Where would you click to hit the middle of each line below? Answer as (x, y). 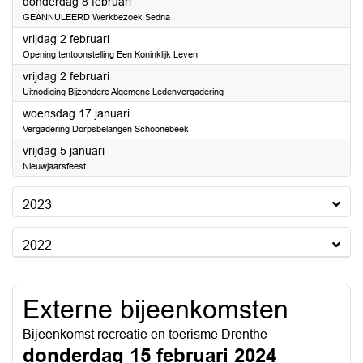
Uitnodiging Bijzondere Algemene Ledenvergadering (123, 92)
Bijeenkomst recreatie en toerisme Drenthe (145, 334)
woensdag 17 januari (76, 113)
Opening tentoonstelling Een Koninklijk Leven (110, 54)
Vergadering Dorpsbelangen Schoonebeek (106, 129)
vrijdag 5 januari (64, 151)
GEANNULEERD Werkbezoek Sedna (96, 17)
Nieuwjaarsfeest (54, 166)
